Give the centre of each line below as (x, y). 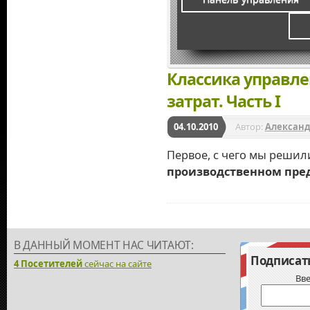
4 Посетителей (48, 263)
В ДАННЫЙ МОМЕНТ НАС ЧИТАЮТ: (104, 245)
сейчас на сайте (117, 263)
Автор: (250, 126)
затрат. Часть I (223, 101)
